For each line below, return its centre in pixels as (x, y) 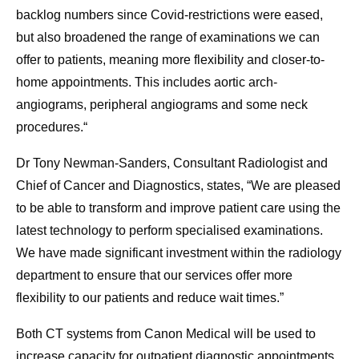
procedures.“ (52, 127)
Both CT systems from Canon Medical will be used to (166, 334)
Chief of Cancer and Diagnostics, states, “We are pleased (178, 186)
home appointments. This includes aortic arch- (147, 83)
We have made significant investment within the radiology (179, 253)
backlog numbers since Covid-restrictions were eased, (169, 15)
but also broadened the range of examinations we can (168, 38)
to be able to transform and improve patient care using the (178, 208)
